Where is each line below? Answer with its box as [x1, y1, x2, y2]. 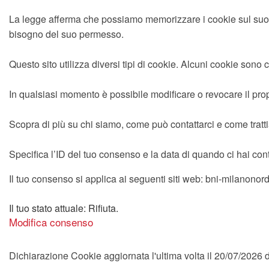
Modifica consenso [9, 214, 93, 229]
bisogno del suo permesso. [9, 27, 124, 41]
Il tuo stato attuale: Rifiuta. [9, 201, 121, 215]
